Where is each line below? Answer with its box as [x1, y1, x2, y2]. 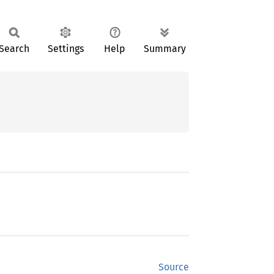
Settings [47, 43, 84, 54]
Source [158, 261, 189, 273]
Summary [144, 43, 186, 54]
